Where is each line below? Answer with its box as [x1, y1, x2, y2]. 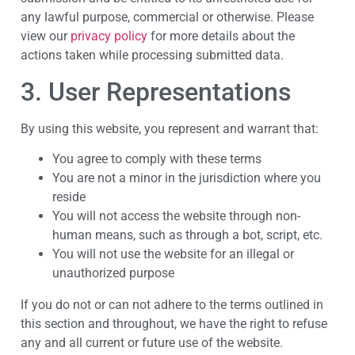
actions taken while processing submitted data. [21, 48, 284, 63]
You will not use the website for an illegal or [52, 246, 294, 261]
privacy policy [71, 29, 147, 44]
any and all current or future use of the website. [21, 334, 283, 350]
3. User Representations [21, 76, 291, 107]
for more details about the [147, 29, 295, 44]
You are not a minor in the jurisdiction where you [52, 170, 321, 185]
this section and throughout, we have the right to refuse [21, 315, 327, 331]
